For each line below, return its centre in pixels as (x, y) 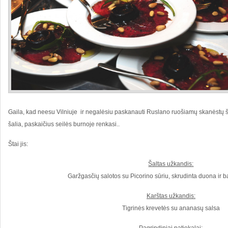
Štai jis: (18, 144)
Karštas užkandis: (171, 196)
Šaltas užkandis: (171, 164)
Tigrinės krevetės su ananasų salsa (171, 208)
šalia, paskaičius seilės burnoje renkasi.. (64, 124)
